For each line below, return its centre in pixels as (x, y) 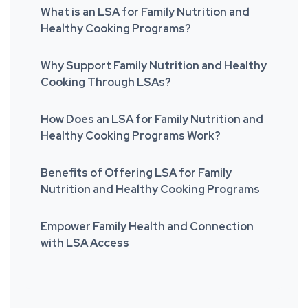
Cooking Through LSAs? (106, 82)
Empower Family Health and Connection (147, 227)
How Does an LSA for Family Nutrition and (152, 119)
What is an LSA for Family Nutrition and (145, 12)
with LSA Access (85, 243)
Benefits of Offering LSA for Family (136, 173)
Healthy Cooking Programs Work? (131, 136)
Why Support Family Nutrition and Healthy (154, 66)
